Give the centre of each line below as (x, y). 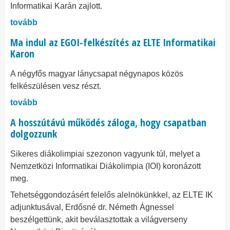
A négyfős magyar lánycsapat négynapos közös (97, 74)
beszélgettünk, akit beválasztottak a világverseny (99, 219)
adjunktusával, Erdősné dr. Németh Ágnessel (92, 207)
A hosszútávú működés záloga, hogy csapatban (108, 122)
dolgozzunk (34, 134)
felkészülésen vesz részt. (56, 86)
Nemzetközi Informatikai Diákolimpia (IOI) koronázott (106, 166)
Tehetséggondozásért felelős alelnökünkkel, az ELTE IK (112, 195)
